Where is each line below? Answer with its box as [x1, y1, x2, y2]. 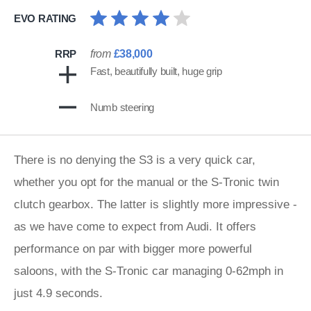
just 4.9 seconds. [14, 287, 103, 300]
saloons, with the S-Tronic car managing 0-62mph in [14, 264, 283, 278]
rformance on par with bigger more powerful [26, 242, 252, 255]
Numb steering [90, 101, 155, 113]
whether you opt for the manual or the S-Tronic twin [14, 176, 279, 189]
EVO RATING [14, 12, 76, 24]
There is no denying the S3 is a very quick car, [14, 153, 255, 167]
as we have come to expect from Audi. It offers [14, 220, 256, 233]
